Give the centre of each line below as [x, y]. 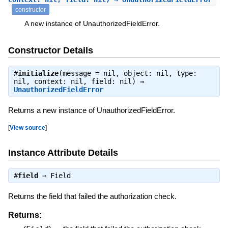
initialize [38, 73]
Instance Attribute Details [63, 153]
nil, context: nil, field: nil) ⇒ [79, 81]
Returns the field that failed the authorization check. [92, 196]
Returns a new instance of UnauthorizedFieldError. [91, 110]
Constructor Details [50, 51]
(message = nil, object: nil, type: [127, 73]
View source [27, 127]
